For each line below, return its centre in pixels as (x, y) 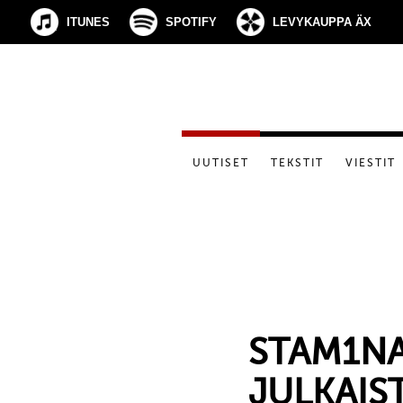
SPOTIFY (191, 22)
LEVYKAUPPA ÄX (322, 22)
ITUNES (88, 22)
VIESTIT (371, 163)
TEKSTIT (297, 163)
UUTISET (221, 163)
